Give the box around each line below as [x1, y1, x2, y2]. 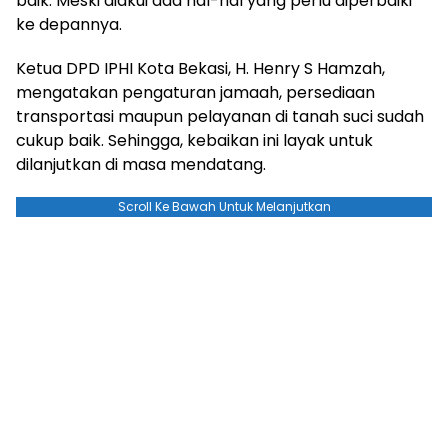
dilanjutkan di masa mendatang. [16, 153, 266, 177]
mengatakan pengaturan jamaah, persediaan [16, 81, 375, 105]
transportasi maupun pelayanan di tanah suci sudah [16, 105, 424, 129]
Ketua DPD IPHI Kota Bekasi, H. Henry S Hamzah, [16, 57, 385, 81]
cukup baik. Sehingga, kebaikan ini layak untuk [16, 129, 373, 153]
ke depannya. [16, 13, 122, 37]
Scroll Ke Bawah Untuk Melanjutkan [117, 198, 331, 216]
